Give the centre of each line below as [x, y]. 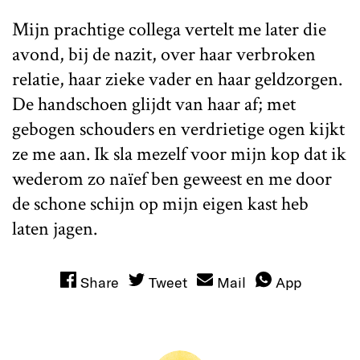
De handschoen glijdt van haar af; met [154, 104]
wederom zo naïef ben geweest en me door [172, 178]
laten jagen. [55, 228]
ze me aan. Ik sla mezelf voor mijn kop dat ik [179, 153]
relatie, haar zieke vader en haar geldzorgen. [177, 79]
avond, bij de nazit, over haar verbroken [164, 54]
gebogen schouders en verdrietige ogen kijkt [178, 129]
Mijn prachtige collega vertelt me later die [169, 29]
